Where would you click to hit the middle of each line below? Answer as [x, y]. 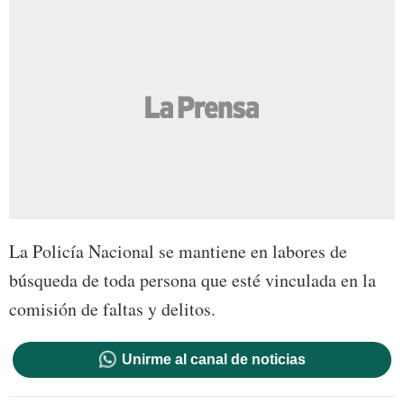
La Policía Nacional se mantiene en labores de [178, 251]
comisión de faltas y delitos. [112, 308]
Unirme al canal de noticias [213, 359]
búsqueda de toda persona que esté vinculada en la [193, 280]
